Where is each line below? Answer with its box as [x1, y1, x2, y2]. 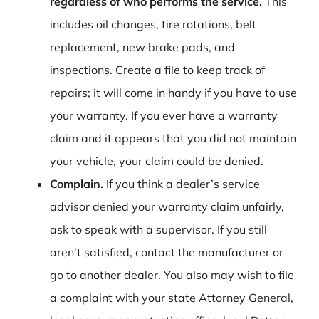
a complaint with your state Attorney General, [50, 290, 293, 305]
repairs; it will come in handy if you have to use [50, 85, 297, 100]
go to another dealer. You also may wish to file [50, 267, 294, 282]
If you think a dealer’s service [103, 176, 260, 191]
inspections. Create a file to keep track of [50, 62, 265, 77]
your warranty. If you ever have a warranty [50, 108, 278, 122]
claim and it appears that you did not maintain [50, 130, 296, 145]
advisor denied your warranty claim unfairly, [50, 199, 284, 214]
